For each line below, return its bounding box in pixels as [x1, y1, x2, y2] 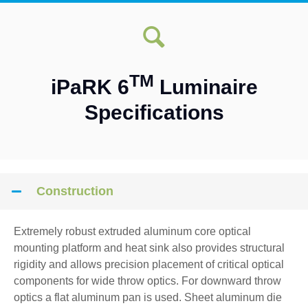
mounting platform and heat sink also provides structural [14, 241, 285, 254]
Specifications [84, 100, 224, 124]
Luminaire [153, 75, 258, 98]
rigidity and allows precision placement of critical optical [14, 258, 284, 270]
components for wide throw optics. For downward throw [14, 274, 281, 287]
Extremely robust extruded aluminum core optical [14, 225, 251, 237]
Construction [36, 184, 113, 198]
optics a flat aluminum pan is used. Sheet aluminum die [14, 291, 282, 303]
